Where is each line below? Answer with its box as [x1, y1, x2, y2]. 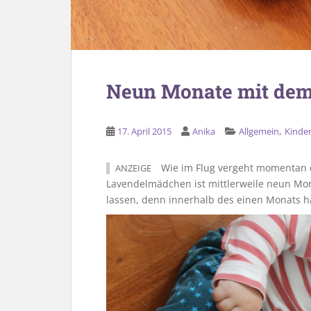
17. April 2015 [117, 125, 171, 137]
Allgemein [239, 125, 279, 137]
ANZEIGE [115, 162, 151, 174]
